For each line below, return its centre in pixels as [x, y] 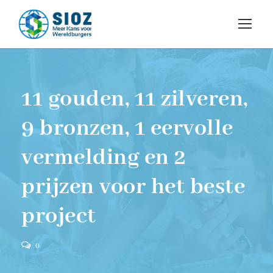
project [59, 217]
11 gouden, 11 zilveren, [135, 100]
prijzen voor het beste [133, 187]
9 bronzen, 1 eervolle [127, 129]
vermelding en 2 [104, 158]
